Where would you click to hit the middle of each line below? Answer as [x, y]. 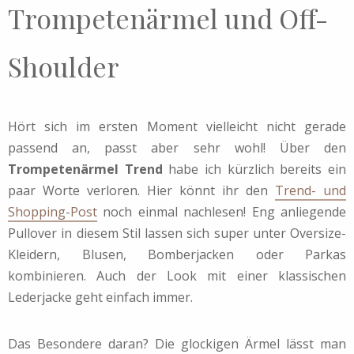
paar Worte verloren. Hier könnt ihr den [141, 191]
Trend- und [311, 191]
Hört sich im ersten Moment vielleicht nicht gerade [177, 127]
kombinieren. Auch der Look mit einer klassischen [177, 276]
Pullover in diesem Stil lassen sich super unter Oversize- [177, 233]
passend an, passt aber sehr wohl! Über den [177, 148]
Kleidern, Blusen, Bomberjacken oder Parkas [177, 255]
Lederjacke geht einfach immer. [100, 298]
